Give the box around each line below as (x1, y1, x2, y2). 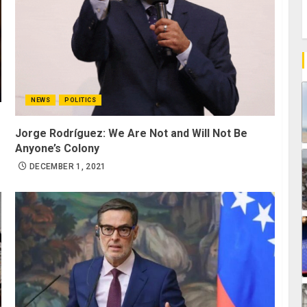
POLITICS (64, 96, 97, 103)
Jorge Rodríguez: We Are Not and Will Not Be (15, 126, 248, 140)
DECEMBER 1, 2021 (29, 161, 106, 171)
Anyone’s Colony (15, 141, 100, 155)
